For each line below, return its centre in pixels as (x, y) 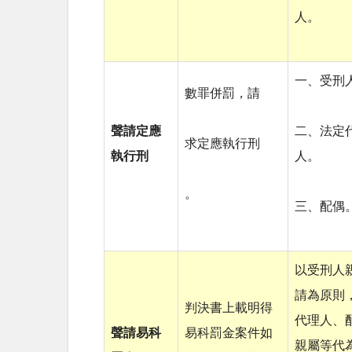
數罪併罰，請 (222, 94)
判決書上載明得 (229, 308)
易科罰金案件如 (229, 334)
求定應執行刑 (222, 144)
